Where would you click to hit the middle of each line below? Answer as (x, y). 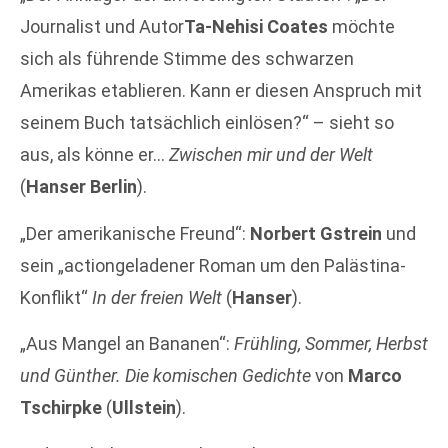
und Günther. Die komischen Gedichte (165, 376)
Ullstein (144, 408)
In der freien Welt (157, 297)
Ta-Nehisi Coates (256, 27)
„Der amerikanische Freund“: (135, 233)
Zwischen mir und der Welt (271, 155)
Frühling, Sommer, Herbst (331, 344)
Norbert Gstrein (316, 233)
